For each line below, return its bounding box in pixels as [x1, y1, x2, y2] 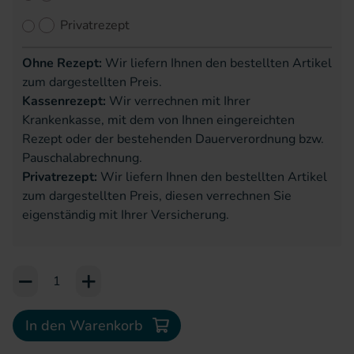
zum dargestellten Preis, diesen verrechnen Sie [22, 187, 292, 205]
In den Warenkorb [25, 316, 143, 335]
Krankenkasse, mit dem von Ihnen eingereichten [22, 111, 295, 129]
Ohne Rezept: [22, 55, 102, 72]
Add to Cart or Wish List [12, 265, 152, 283]
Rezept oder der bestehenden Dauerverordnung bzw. [22, 130, 324, 148]
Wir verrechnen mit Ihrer [106, 92, 250, 110]
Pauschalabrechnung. [22, 149, 142, 167]
